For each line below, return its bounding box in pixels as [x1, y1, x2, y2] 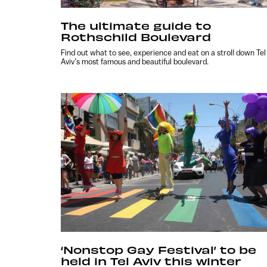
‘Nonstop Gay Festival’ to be [61, 242, 256, 256]
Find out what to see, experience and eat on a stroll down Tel [61, 48, 266, 57]
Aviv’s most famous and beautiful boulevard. [61, 57, 209, 66]
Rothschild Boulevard [61, 29, 211, 44]
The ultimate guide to [61, 18, 211, 32]
